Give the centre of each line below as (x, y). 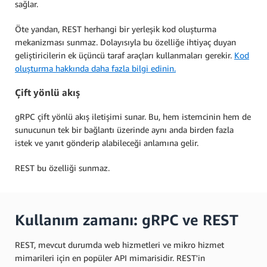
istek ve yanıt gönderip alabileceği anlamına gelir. (107, 142)
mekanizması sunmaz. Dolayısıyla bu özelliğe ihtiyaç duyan (125, 42)
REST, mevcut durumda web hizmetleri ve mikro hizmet (119, 244)
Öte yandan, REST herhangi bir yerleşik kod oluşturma (116, 29)
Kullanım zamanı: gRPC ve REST (127, 220)
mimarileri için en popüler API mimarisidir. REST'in (110, 257)
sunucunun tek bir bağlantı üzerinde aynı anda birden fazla (124, 129)
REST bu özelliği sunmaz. (62, 167)
